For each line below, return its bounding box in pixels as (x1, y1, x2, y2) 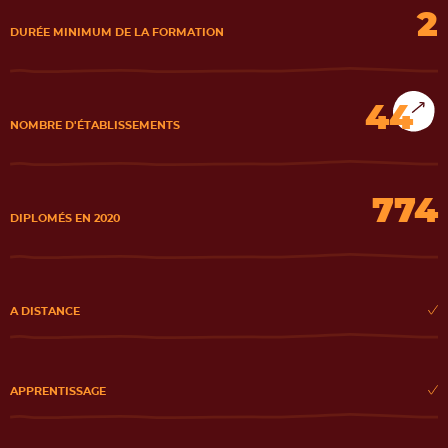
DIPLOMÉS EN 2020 (10, 213, 120, 224)
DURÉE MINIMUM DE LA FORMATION (10, 27, 224, 38)
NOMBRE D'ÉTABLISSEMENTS (10, 120, 180, 131)
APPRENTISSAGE (10, 386, 106, 397)
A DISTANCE (10, 306, 80, 317)
